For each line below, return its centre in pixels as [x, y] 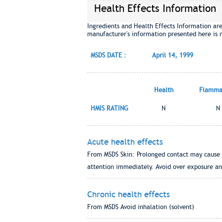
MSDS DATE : [108, 55]
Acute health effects [125, 142]
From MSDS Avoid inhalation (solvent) [140, 207]
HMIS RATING [109, 108]
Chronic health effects [128, 194]
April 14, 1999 [172, 55]
